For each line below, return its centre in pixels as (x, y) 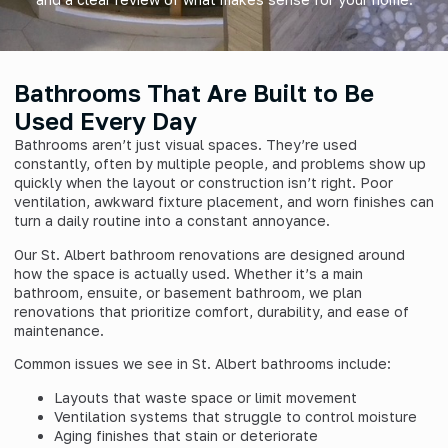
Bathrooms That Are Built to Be (194, 93)
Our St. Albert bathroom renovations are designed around (209, 254)
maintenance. (59, 330)
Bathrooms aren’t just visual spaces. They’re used (185, 145)
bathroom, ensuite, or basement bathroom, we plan (188, 292)
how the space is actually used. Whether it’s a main (188, 273)
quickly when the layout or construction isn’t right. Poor (203, 183)
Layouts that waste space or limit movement (205, 397)
